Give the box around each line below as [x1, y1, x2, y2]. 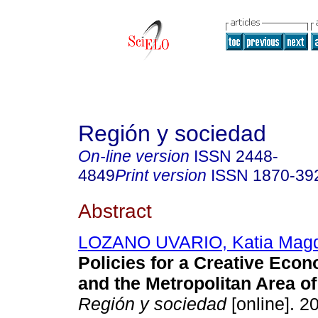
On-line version [78, 147, 190, 165]
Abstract [78, 199, 152, 222]
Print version [115, 166, 207, 185]
